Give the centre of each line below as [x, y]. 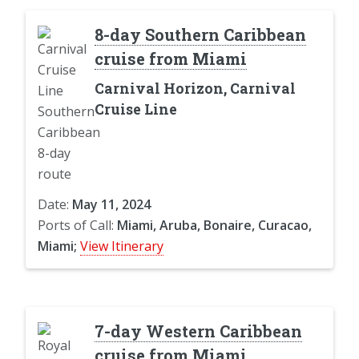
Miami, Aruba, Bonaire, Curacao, [214, 225]
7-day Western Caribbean [198, 331]
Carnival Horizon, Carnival [195, 88]
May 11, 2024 [111, 204]
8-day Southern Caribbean [200, 34]
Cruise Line [135, 109]
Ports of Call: [77, 225]
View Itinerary [122, 246]
